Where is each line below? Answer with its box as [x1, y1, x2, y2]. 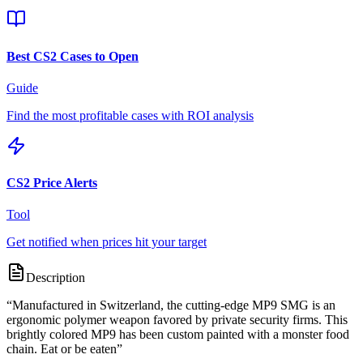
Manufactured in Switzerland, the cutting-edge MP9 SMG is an [12, 298, 335, 313]
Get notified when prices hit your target [6, 235, 207, 250]
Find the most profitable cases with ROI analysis [6, 108, 254, 122]
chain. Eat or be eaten [6, 342, 117, 357]
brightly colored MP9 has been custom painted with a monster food [6, 327, 349, 342]
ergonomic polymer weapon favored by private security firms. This [6, 313, 348, 327]
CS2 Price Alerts [6, 176, 97, 190]
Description [26, 271, 85, 285]
